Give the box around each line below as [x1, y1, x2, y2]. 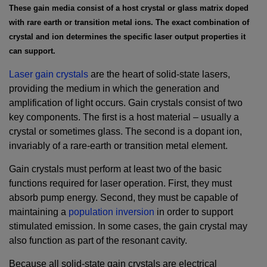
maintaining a [9, 206, 69, 217]
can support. [9, 46, 55, 55]
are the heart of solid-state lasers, [88, 69, 230, 79]
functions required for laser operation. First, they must [9, 178, 232, 188]
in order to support [154, 206, 233, 217]
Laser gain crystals [9, 69, 88, 79]
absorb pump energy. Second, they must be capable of [9, 192, 238, 203]
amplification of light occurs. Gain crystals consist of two [9, 97, 243, 108]
